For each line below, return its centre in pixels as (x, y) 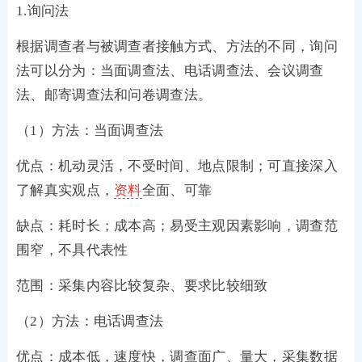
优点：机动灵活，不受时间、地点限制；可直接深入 (177, 166)
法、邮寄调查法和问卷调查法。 (118, 95)
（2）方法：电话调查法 (93, 321)
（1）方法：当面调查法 (93, 130)
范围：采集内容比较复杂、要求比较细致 (145, 286)
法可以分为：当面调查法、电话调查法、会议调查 (170, 71)
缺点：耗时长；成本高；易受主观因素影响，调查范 (177, 226)
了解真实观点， (65, 190)
